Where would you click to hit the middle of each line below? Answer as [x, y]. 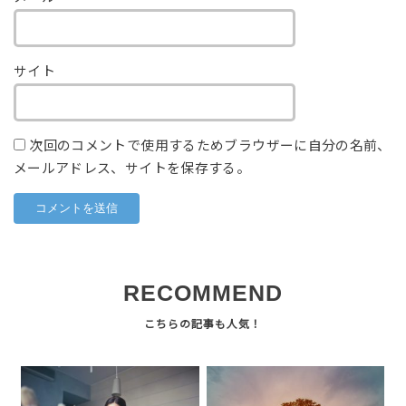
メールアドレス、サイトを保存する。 [132, 168]
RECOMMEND [203, 294]
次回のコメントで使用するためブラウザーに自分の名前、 [210, 145]
